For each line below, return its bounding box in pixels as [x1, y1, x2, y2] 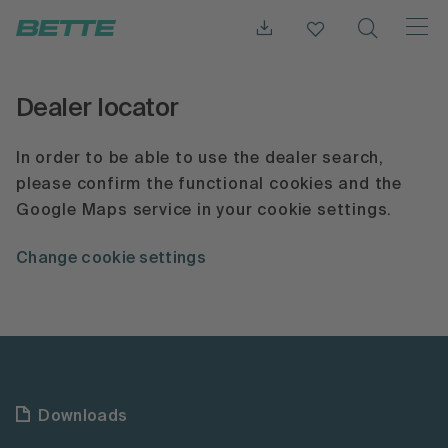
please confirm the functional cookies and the [16, 177, 402, 194]
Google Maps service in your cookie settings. [16, 203, 393, 220]
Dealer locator [16, 97, 179, 122]
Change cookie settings [16, 250, 207, 267]
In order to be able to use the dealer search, [16, 151, 384, 168]
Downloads [38, 408, 128, 425]
